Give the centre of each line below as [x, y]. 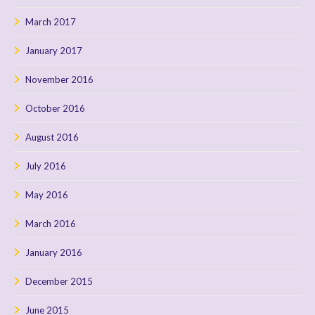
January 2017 [54, 50]
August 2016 [52, 137]
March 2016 [51, 223]
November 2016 [59, 79]
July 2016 [46, 166]
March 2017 [51, 21]
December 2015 [59, 281]
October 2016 [55, 108]
